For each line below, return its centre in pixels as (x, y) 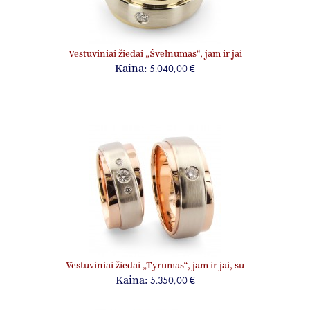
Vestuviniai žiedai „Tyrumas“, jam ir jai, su (155, 266)
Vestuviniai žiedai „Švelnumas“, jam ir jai (155, 54)
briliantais (155, 277)
